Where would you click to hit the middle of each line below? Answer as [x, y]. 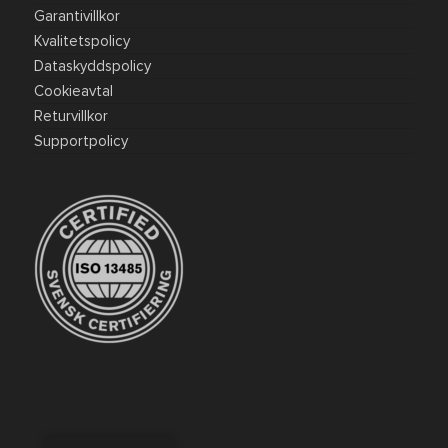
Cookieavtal [73, 91]
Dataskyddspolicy [92, 66]
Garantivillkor [77, 16]
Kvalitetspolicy [82, 41]
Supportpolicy [81, 141]
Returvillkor [71, 116]
